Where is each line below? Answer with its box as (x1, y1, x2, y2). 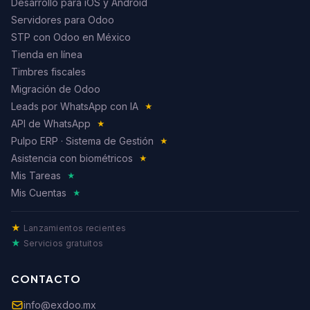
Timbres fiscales (11, 66, 86, 78)
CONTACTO (11, 272, 81, 286)
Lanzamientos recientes (21, 223, 127, 234)
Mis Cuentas (11, 187, 69, 199)
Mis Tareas (11, 170, 64, 182)
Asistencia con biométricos (11, 152, 136, 165)
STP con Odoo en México (11, 31, 131, 44)
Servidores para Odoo (11, 14, 114, 26)
